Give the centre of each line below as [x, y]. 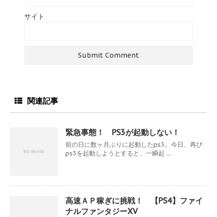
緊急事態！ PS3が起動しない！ [123, 132]
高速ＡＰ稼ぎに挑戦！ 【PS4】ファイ [134, 200]
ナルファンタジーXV [101, 211]
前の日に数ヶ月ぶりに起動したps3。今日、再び [134, 144]
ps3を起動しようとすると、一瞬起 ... [118, 153]
